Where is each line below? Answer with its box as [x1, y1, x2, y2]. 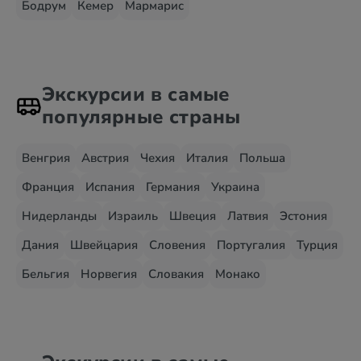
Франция [22, 179, 74, 195]
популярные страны [42, 104, 241, 130]
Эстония [280, 208, 327, 224]
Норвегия [81, 266, 137, 282]
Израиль [108, 208, 158, 224]
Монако [215, 266, 260, 282]
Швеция [169, 208, 216, 224]
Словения [149, 237, 205, 253]
